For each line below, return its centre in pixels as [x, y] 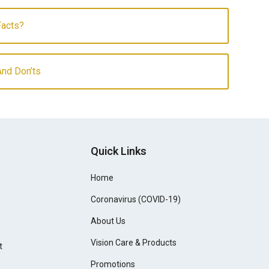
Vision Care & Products [134, 243]
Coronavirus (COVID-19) [136, 199]
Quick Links [119, 151]
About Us [108, 221]
